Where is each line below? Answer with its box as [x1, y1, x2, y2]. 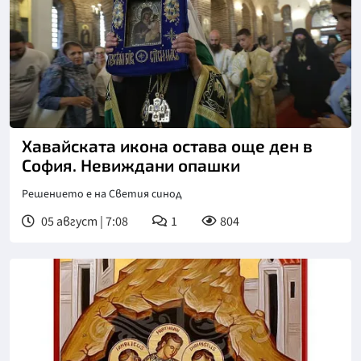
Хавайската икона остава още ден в [22, 135, 313, 156]
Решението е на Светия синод [22, 186, 182, 203]
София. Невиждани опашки [22, 155, 240, 176]
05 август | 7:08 [39, 213, 128, 231]
